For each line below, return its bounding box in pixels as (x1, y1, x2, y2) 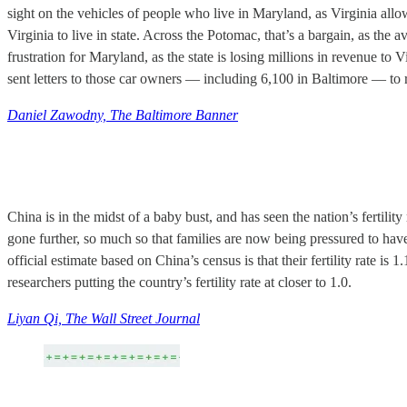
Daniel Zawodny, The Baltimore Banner (7, 107, 238, 124)
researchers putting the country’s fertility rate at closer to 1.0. (7, 273, 352, 290)
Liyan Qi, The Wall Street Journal (7, 310, 200, 326)
